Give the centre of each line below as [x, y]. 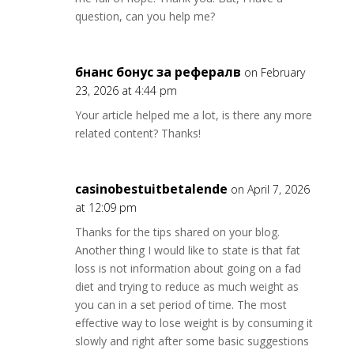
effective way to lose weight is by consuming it [194, 323]
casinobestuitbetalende [151, 189]
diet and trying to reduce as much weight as [186, 286]
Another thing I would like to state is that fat [187, 250]
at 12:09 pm [105, 207]
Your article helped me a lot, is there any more [193, 115]
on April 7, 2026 [270, 189]
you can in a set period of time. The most [181, 305]
